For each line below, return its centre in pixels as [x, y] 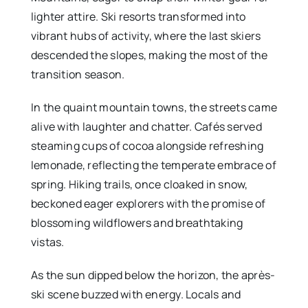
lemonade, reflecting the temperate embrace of [153, 165]
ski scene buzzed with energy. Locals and [136, 295]
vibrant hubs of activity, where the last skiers [146, 36]
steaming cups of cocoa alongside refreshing [147, 146]
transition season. [78, 75]
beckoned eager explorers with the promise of [148, 204]
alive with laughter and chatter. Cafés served [146, 127]
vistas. [47, 242]
